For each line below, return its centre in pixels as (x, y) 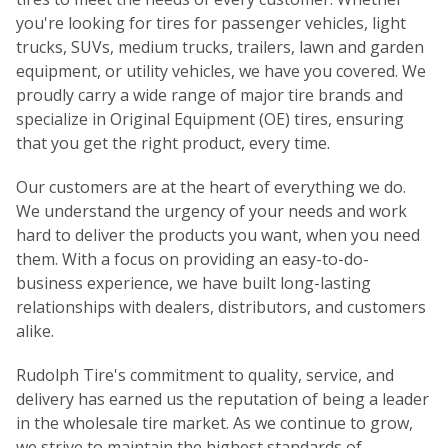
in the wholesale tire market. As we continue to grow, (214, 423)
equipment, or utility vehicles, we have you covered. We (221, 71)
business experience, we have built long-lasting (193, 283)
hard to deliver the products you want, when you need (218, 235)
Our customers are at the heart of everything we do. (211, 187)
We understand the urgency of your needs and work (211, 211)
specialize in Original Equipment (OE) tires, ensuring (210, 119)
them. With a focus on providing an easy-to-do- (192, 259)
